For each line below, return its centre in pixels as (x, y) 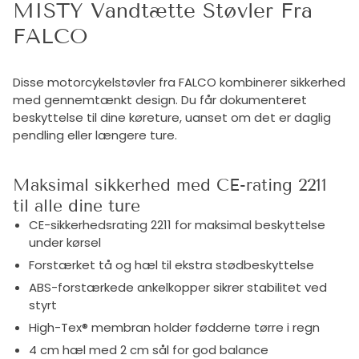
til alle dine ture (77, 206)
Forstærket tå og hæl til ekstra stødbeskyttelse (171, 264)
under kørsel (65, 242)
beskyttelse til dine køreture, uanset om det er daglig (172, 117)
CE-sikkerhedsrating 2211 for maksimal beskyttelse (177, 224)
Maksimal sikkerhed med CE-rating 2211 (170, 185)
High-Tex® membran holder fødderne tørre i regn (174, 327)
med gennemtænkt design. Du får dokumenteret (160, 99)
